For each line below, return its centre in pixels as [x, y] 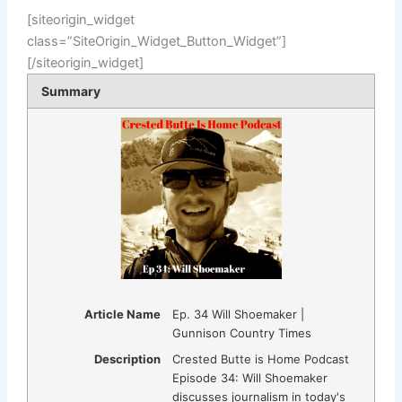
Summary [71, 91]
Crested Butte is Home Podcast [260, 358]
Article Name [122, 314]
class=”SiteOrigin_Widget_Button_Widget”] [157, 41]
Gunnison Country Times [241, 332]
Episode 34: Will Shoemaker [249, 377]
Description [127, 358]
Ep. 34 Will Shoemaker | [238, 314]
